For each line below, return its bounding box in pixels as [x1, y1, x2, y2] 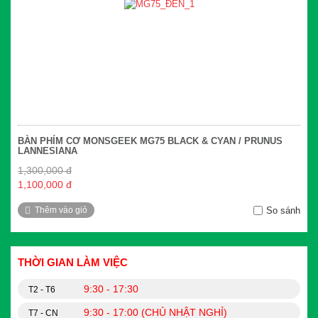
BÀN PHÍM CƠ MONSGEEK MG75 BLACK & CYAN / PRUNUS [18, 136, 283, 147]
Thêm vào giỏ [35, 205, 87, 216]
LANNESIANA [18, 146, 77, 157]
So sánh [266, 205, 300, 216]
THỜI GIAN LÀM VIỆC [18, 256, 128, 269]
